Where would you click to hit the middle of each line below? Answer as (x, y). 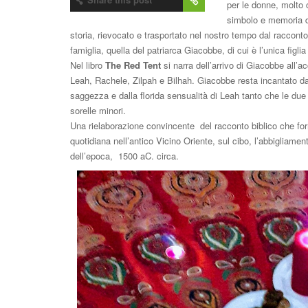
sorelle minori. (98, 110)
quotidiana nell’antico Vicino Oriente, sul (150, 141)
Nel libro (88, 65)
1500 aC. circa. (148, 156)
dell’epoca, (94, 156)
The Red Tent (133, 65)
